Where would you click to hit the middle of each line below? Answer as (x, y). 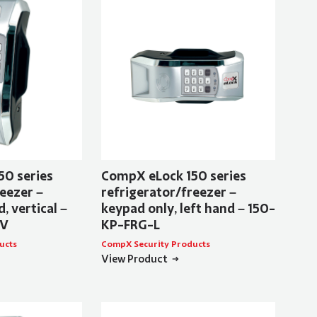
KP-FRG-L (130, 225)
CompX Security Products (155, 244)
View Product (134, 259)
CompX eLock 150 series (173, 177)
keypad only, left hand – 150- (188, 209)
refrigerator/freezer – (168, 193)
